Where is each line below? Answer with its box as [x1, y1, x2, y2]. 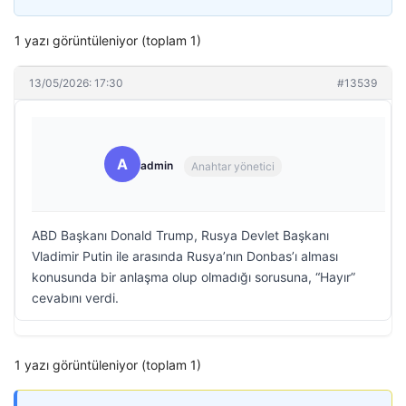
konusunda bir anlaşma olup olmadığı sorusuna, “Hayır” [32, 269, 355, 285]
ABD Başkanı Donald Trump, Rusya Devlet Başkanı [32, 227, 329, 243]
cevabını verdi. [32, 290, 119, 305]
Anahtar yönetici [191, 159, 275, 173]
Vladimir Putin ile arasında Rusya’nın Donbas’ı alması [32, 248, 338, 264]
